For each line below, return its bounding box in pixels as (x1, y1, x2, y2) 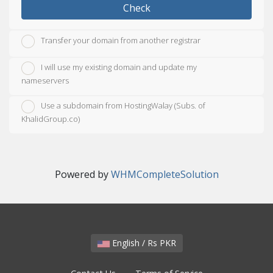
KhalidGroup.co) (21, 113, 80, 125)
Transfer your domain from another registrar (41, 35, 200, 46)
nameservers (21, 75, 69, 87)
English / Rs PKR (159, 237, 176, 249)
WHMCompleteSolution (110, 168, 219, 182)
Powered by (54, 168, 111, 182)
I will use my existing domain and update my (41, 62, 197, 73)
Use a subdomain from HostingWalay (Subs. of (41, 100, 205, 112)
